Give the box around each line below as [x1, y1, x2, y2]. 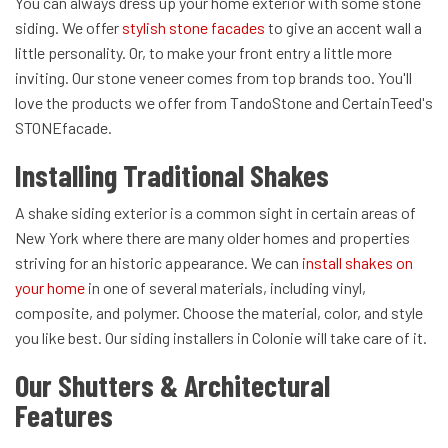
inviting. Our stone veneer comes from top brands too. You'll [15, 68, 412, 88]
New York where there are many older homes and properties [15, 228, 410, 248]
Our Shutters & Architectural [15, 367, 330, 404]
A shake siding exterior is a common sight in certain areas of [15, 203, 416, 223]
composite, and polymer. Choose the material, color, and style [15, 303, 423, 323]
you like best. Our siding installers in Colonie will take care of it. [15, 328, 427, 348]
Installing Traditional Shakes [15, 157, 329, 194]
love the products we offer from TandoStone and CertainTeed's [15, 93, 433, 113]
